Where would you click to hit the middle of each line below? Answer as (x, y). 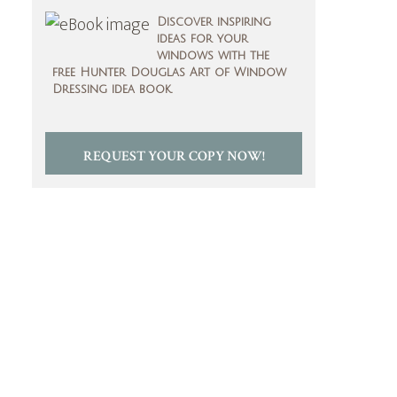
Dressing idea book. (112, 90)
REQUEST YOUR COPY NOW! (174, 156)
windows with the (213, 56)
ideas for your (202, 39)
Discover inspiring (214, 22)
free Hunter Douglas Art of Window (169, 73)
